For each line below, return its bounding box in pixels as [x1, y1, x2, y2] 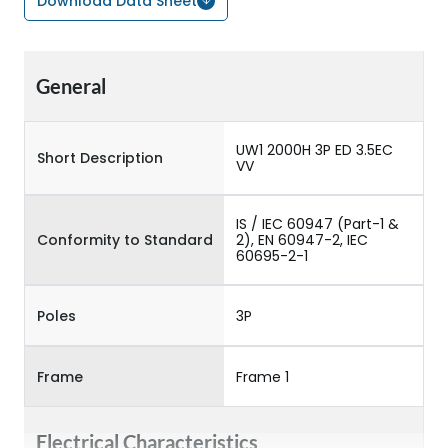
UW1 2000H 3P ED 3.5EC [236, 140, 393, 160]
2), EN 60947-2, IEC [236, 230, 368, 250]
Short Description [37, 148, 163, 168]
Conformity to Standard [37, 230, 213, 250]
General [36, 74, 106, 98]
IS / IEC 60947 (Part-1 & [236, 214, 399, 234]
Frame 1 [236, 366, 289, 387]
